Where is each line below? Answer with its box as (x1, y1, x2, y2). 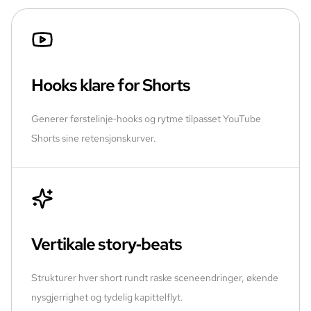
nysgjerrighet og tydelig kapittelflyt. (31, 290, 183, 303)
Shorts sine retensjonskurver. (31, 131, 156, 144)
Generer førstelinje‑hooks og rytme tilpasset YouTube (31, 112, 261, 125)
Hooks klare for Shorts (31, 74, 190, 96)
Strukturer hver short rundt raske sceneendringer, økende (31, 271, 278, 284)
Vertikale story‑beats (31, 233, 182, 255)
